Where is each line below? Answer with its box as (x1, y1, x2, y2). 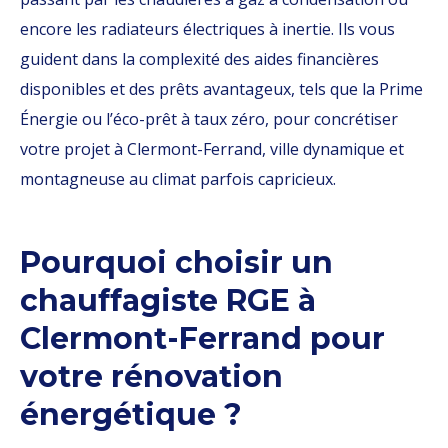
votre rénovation (20, 358, 283, 395)
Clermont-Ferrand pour (20, 320, 385, 357)
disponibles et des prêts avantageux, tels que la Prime (20, 78, 423, 100)
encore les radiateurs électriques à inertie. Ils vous (20, 18, 395, 40)
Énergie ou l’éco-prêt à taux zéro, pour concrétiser (20, 108, 398, 130)
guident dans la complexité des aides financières (20, 48, 379, 70)
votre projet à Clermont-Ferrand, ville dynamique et (20, 138, 404, 160)
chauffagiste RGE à (20, 282, 316, 319)
